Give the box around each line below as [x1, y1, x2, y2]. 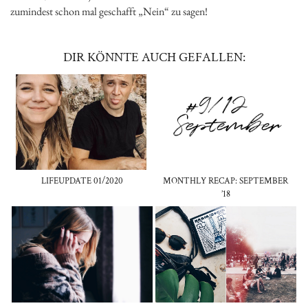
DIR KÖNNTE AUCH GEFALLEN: [63, 48, 245, 66]
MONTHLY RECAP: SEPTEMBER [163, 175, 289, 188]
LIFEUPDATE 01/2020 [41, 175, 123, 188]
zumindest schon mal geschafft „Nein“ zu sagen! [10, 3, 208, 19]
